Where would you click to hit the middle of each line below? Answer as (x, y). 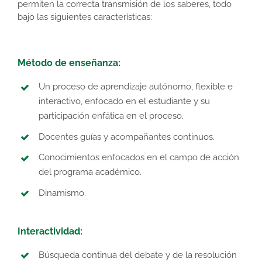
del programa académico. (90, 172)
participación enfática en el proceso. (111, 116)
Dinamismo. (62, 193)
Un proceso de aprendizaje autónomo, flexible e (136, 87)
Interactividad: (50, 232)
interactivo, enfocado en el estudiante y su (124, 101)
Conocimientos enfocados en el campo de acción (139, 158)
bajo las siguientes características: (85, 17)
